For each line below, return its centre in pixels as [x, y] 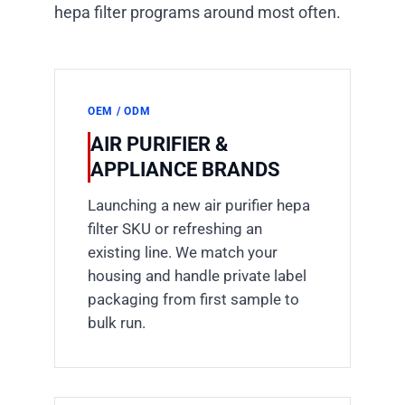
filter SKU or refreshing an [175, 228]
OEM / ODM [119, 110]
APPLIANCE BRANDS [185, 169]
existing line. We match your [183, 252]
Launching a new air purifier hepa [199, 205]
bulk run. [117, 322]
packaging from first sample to [193, 299]
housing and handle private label [197, 275]
